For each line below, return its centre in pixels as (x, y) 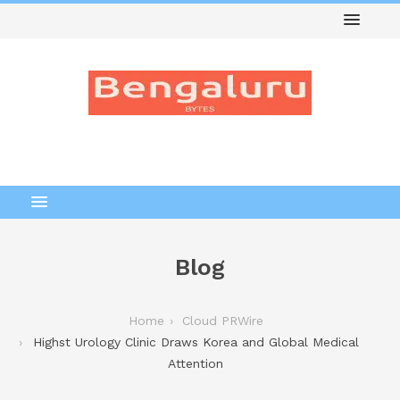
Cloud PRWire (222, 321)
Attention (196, 363)
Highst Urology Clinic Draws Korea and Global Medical (196, 342)
